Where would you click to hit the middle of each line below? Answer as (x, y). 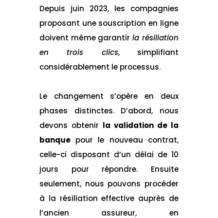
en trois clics (79, 52)
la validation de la (141, 125)
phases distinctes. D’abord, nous (109, 110)
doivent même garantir (86, 37)
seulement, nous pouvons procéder (109, 183)
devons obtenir (71, 125)
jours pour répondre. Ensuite (109, 169)
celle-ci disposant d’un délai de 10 (109, 154)
